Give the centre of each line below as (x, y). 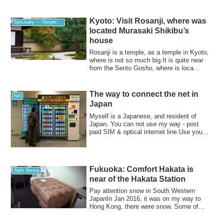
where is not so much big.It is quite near (147, 60)
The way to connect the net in (144, 94)
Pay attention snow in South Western (142, 191)
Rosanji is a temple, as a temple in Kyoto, (149, 53)
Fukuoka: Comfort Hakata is (142, 169)
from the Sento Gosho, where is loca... (145, 68)
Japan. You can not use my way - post (144, 124)
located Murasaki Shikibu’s (139, 31)
